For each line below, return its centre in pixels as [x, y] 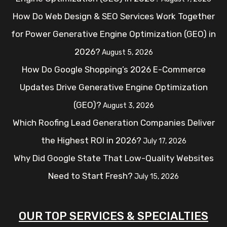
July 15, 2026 [157, 177]
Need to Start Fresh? [90, 176]
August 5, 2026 [127, 52]
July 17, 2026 [164, 141]
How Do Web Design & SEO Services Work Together [113, 16]
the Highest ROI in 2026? [91, 140]
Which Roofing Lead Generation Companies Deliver [113, 123]
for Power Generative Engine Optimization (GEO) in [113, 34]
